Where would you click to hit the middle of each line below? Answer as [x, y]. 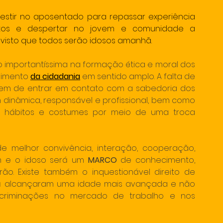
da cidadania [55, 76]
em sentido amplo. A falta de [138, 76]
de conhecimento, [156, 160]
